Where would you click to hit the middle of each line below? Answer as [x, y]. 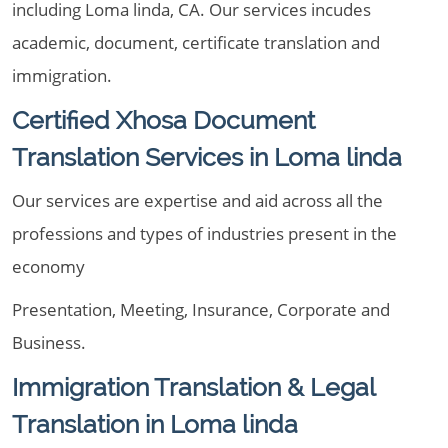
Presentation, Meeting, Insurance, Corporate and [201, 309]
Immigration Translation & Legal [193, 387]
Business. [49, 342]
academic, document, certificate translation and [196, 42]
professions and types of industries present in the [204, 233]
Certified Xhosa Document [163, 120]
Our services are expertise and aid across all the [197, 200]
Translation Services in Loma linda [207, 157]
